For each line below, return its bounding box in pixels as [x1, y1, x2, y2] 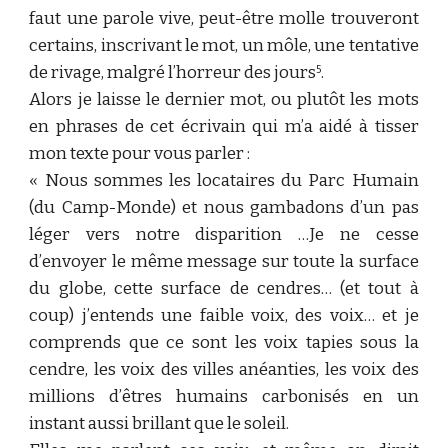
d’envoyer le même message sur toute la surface [29, 251, 419, 272]
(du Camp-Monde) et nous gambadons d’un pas [29, 197, 419, 218]
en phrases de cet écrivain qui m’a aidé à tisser [29, 116, 419, 137]
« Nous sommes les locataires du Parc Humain [29, 170, 419, 191]
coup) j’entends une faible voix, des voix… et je [29, 305, 419, 326]
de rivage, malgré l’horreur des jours [29, 62, 317, 83]
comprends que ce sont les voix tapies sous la [29, 332, 419, 353]
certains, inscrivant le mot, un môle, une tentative [29, 35, 419, 56]
